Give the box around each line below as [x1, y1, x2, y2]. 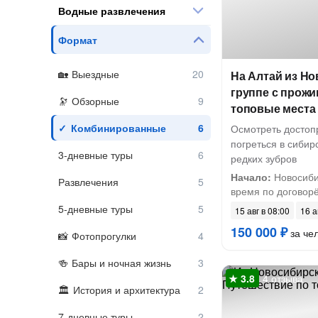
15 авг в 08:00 [235, 204, 290, 216]
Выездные [72, 67, 119, 81]
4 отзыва [263, 271, 303, 285]
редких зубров [231, 151, 297, 165]
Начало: [231, 170, 271, 184]
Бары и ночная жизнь [72, 256, 171, 270]
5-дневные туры [58, 202, 133, 216]
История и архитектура [73, 283, 180, 297]
